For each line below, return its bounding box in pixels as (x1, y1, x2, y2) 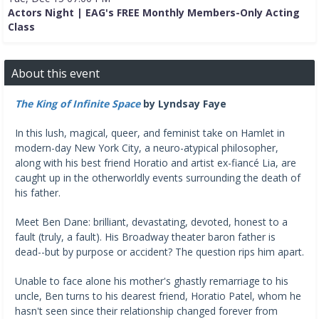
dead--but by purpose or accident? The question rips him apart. (15, 244, 304, 258)
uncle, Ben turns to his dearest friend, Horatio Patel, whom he (15, 288, 301, 303)
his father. (15, 185, 61, 199)
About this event (11, 65, 100, 81)
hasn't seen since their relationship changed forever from (15, 303, 278, 318)
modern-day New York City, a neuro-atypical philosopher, (15, 140, 278, 155)
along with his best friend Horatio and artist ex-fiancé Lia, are (15, 155, 296, 169)
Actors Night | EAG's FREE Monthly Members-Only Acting (8, 5, 300, 19)
